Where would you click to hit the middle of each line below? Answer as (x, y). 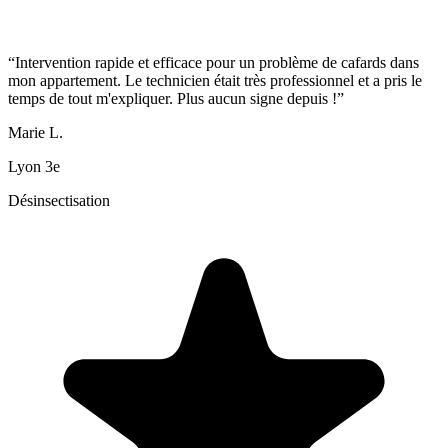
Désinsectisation (59, 201)
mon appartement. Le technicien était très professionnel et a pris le (215, 81)
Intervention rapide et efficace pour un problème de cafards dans (217, 63)
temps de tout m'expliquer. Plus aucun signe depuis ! (172, 99)
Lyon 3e (34, 167)
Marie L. (35, 133)
